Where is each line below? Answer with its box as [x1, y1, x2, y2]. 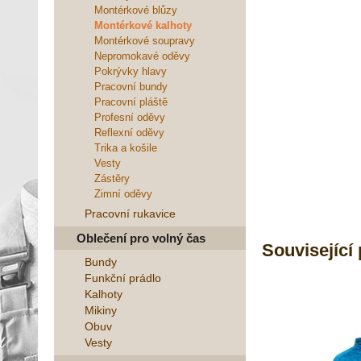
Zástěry [94, 172, 130, 185]
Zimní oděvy [94, 188, 152, 200]
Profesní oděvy [94, 111, 165, 123]
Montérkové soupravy [94, 35, 195, 47]
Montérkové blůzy [94, 4, 177, 16]
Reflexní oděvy [94, 127, 164, 139]
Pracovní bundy [94, 81, 168, 93]
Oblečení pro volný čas [77, 231, 205, 245]
